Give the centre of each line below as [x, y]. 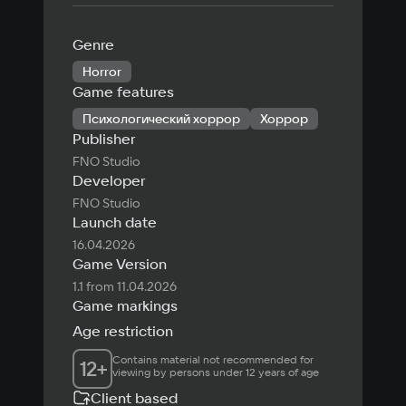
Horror [102, 72]
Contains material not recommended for [213, 360]
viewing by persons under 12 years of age [216, 372]
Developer [109, 181]
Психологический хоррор [161, 119]
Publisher [104, 139]
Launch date [115, 222]
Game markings [125, 306]
